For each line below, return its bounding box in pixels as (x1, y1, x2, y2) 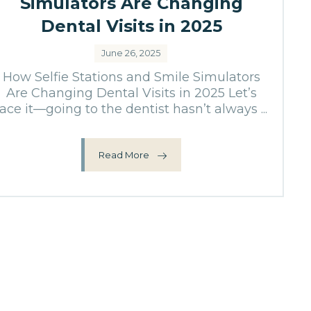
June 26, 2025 (101, 48, 161, 58)
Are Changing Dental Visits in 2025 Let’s (6, 85, 257, 101)
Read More (99, 149, 150, 160)
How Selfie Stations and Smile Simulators (2, 69, 260, 85)
